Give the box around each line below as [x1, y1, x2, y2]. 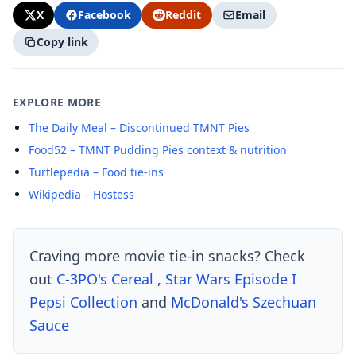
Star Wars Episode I [165, 269, 296, 288]
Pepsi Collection [29, 292, 141, 311]
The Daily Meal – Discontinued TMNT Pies [29, 119, 250, 135]
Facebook [77, 7, 131, 23]
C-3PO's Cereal [56, 269, 157, 288]
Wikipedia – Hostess [29, 186, 134, 202]
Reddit [164, 7, 201, 23]
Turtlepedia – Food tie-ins [29, 164, 164, 180]
